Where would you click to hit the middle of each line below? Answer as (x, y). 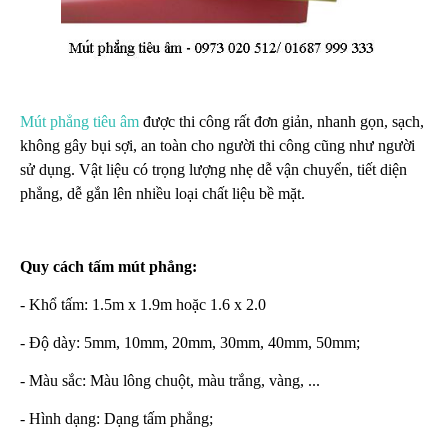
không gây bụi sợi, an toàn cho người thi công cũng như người (217, 145)
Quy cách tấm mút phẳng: (108, 266)
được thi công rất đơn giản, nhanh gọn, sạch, (281, 121)
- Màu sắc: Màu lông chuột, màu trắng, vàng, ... (170, 380)
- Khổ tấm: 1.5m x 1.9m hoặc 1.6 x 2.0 (143, 304)
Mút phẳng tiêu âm (79, 121)
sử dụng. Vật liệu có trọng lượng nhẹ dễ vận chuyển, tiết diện (213, 169)
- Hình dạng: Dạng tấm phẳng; (116, 418)
